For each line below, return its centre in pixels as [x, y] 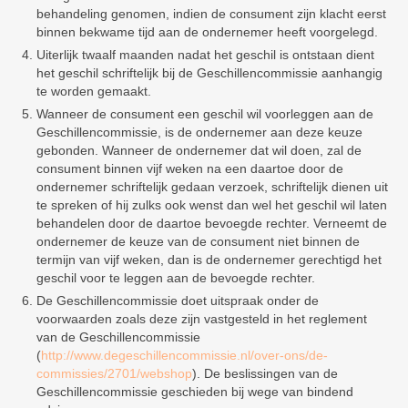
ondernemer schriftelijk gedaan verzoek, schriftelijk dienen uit [212, 187]
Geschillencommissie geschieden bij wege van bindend [195, 392]
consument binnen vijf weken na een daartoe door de [190, 168]
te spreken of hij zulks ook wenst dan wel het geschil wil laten [212, 205]
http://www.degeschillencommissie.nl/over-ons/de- [184, 355]
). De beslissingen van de [265, 373]
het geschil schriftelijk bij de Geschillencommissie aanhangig [209, 73]
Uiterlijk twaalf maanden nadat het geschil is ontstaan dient [205, 55]
